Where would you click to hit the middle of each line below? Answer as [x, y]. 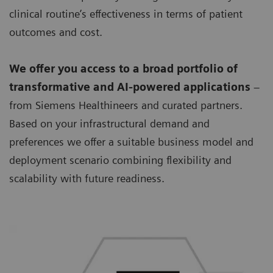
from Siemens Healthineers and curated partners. [126, 105]
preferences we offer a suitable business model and [131, 141]
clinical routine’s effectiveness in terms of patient [126, 13]
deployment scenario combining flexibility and [120, 160]
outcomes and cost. [56, 32]
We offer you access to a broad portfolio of [123, 68]
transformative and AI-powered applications [130, 87]
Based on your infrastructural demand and [109, 123]
